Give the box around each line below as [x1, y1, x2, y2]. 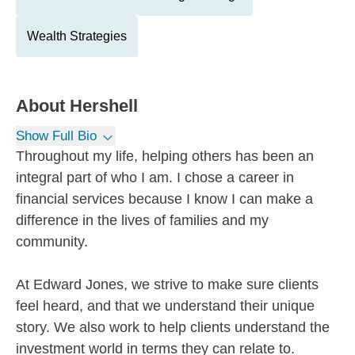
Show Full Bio [16, 128, 97, 143]
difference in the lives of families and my [16, 212, 269, 228]
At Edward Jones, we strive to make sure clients [16, 277, 319, 292]
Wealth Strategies [27, 29, 127, 43]
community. [16, 234, 88, 250]
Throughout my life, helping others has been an [16, 148, 314, 164]
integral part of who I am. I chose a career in [16, 170, 294, 185]
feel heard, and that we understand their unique [16, 298, 315, 314]
